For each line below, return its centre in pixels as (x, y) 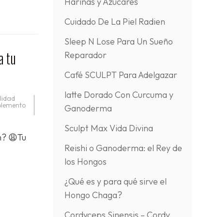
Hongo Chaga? (93, 195)
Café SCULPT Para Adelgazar (121, 75)
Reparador (85, 55)
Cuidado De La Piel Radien (115, 22)
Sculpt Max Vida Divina (108, 128)
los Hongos (85, 162)
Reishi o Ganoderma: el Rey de (123, 148)
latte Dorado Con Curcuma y (119, 95)
